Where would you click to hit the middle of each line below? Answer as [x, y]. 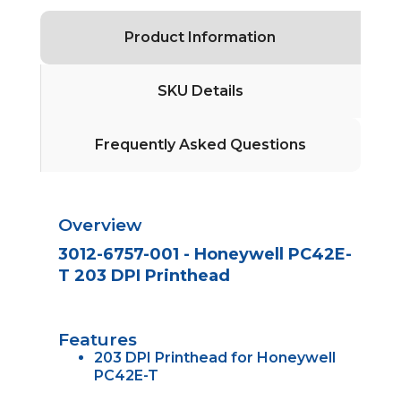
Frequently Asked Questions [201, 145]
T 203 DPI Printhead [144, 276]
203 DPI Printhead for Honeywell [214, 358]
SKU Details [201, 91]
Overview [99, 226]
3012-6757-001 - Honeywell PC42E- [205, 255]
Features [97, 340]
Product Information [200, 38]
